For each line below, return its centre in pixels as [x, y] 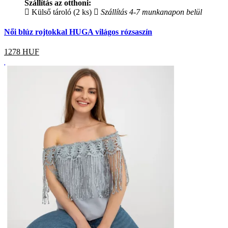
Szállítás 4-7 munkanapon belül [150, 12]
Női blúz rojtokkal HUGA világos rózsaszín [78, 32]
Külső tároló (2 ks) [61, 12]
